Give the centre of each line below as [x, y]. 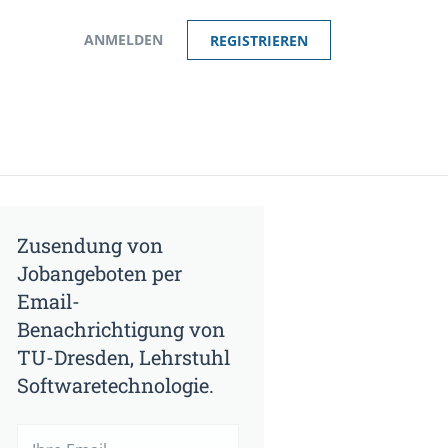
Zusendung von [90, 245]
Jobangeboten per [99, 273]
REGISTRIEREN [259, 40]
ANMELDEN [123, 39]
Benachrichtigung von [121, 329]
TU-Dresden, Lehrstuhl [123, 357]
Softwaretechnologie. [115, 385]
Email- [48, 301]
